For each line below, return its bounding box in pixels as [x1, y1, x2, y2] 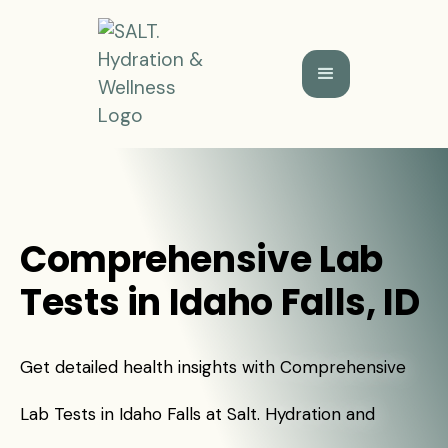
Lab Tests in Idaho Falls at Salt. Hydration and [20, 403, 375, 425]
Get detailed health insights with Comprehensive [20, 356, 406, 378]
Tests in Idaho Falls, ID [20, 277, 420, 328]
